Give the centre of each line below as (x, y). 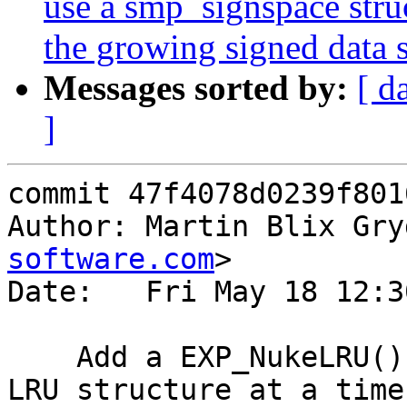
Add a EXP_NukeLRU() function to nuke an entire (42, 357)
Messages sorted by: (196, 88)
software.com (111, 259)
